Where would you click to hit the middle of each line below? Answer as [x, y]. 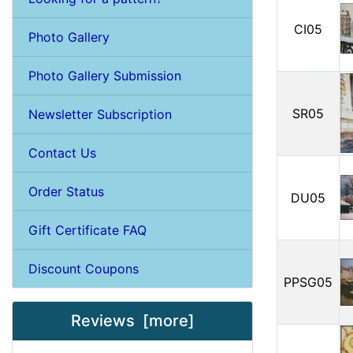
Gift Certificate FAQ [87, 230]
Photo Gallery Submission [105, 75]
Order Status [66, 191]
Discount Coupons [84, 268]
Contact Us [62, 152]
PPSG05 [308, 282]
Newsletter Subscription [100, 114]
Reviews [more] [132, 320]
